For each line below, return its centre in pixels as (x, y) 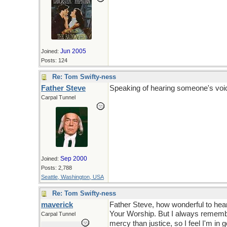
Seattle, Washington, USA (72, 177)
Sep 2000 (74, 159)
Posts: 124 (54, 60)
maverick (57, 205)
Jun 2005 (73, 51)
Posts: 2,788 (56, 168)
